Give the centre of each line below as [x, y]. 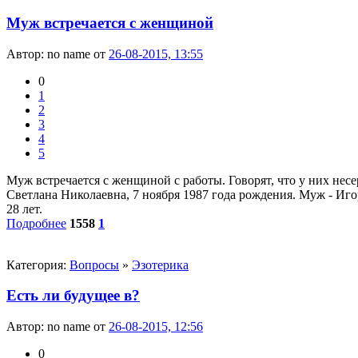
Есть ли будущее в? [73, 296]
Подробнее [36, 223]
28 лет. [24, 209]
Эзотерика [160, 265]
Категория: [38, 265]
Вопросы [94, 265]
